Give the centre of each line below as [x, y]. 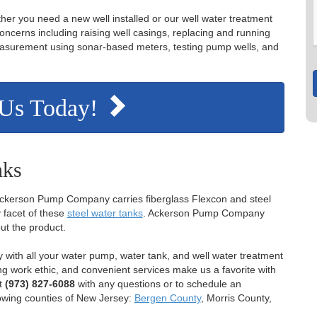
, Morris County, [236, 298]
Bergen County [167, 298]
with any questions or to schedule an [158, 283]
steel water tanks [105, 213]
